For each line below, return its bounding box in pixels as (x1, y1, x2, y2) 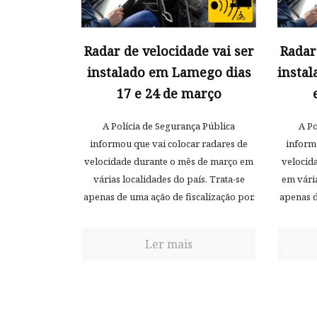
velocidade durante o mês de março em (84, 155, 253, 168)
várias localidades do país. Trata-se (93, 173, 245, 186)
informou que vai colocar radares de (90, 137, 248, 151)
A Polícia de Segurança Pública (103, 120, 235, 133)
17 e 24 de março (116, 85, 221, 103)
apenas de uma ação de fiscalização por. (83, 190, 255, 204)
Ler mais (145, 236, 192, 253)
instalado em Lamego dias (86, 64, 251, 81)
